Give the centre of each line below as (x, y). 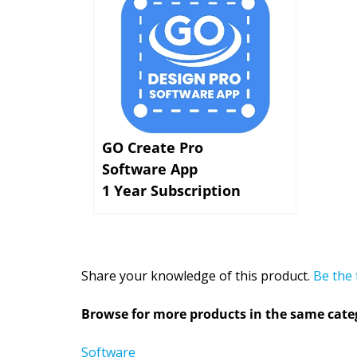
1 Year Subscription (171, 191)
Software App (150, 169)
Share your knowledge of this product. (197, 276)
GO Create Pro (153, 148)
